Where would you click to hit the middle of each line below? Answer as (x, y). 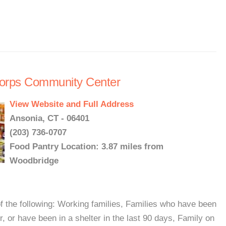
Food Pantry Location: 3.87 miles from (87, 147)
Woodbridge (34, 161)
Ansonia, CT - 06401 (49, 118)
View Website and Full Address (72, 104)
